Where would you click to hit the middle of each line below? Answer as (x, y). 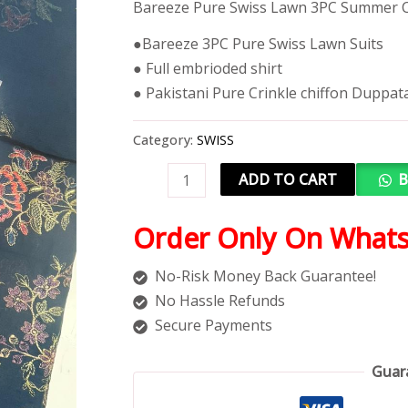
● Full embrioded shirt (207, 69)
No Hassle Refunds (219, 301)
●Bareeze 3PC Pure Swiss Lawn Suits (258, 44)
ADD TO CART (287, 179)
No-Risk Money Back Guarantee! (265, 276)
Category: (164, 140)
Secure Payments (213, 326)
